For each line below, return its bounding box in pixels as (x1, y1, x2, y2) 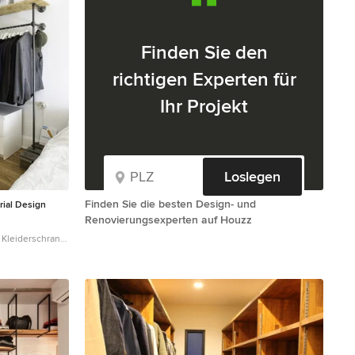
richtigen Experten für (112, 67, 296, 91)
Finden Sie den (140, 40, 268, 64)
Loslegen (224, 167, 281, 185)
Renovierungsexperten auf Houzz (85, 212, 252, 227)
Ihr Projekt (160, 94, 248, 118)
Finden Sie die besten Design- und (85, 197, 256, 211)
